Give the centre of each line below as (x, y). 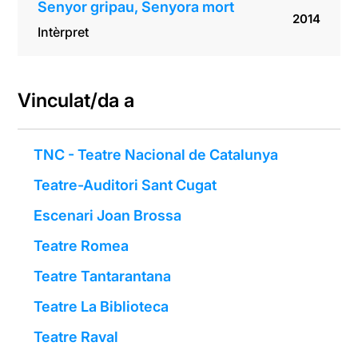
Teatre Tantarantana (103, 276)
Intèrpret (64, 32)
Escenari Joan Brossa (108, 216)
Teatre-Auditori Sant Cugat (125, 185)
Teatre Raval (76, 337)
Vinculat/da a (76, 101)
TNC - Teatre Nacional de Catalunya (156, 155)
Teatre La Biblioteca (101, 307)
